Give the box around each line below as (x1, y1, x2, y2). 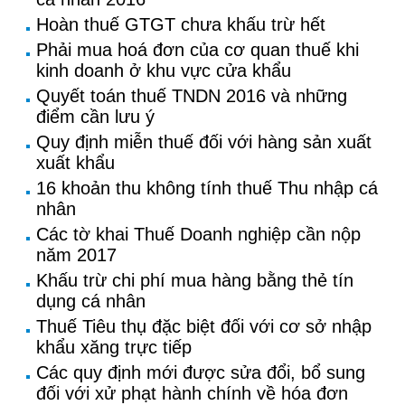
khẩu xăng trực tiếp (36, 337, 192, 357)
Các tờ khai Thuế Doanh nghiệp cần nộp (36, 224, 361, 244)
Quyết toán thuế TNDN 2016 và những (36, 86, 347, 106)
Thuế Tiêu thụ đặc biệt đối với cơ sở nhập (36, 316, 372, 336)
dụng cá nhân (36, 291, 146, 311)
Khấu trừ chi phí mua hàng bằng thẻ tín (36, 270, 353, 290)
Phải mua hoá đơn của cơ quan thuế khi (36, 40, 359, 60)
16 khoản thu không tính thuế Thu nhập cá (36, 178, 378, 198)
